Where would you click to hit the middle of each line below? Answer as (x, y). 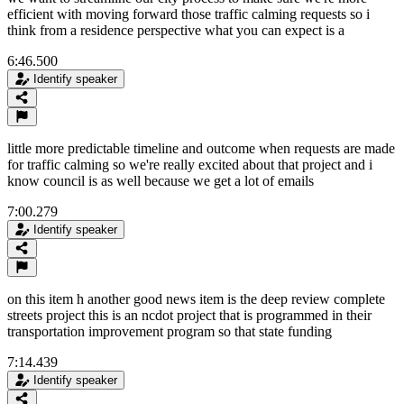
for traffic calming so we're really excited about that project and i (190, 164)
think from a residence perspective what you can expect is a (176, 30)
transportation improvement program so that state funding (170, 331)
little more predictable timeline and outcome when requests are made (201, 148)
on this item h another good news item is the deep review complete (196, 298)
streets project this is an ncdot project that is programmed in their (189, 315)
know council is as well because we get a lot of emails (161, 180)
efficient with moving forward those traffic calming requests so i (188, 14)
